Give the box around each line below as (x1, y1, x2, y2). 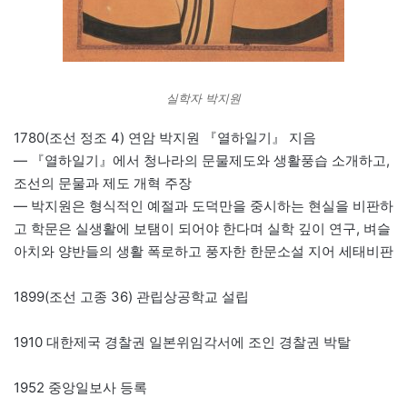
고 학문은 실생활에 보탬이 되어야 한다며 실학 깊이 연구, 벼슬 (14, 220, 391, 238)
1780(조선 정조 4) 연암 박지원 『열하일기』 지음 (14, 129, 316, 147)
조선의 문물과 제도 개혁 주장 (14, 174, 192, 193)
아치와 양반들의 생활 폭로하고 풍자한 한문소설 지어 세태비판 (14, 243, 393, 261)
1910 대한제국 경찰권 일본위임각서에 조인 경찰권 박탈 (14, 333, 351, 352)
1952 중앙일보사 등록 (14, 379, 147, 397)
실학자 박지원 (166, 91, 241, 106)
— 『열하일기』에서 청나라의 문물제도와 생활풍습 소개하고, (14, 152, 390, 170)
